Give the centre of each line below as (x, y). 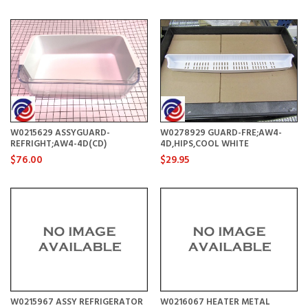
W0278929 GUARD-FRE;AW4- (221, 133)
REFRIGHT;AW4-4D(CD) (58, 144)
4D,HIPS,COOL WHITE (204, 144)
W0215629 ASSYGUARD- (60, 133)
